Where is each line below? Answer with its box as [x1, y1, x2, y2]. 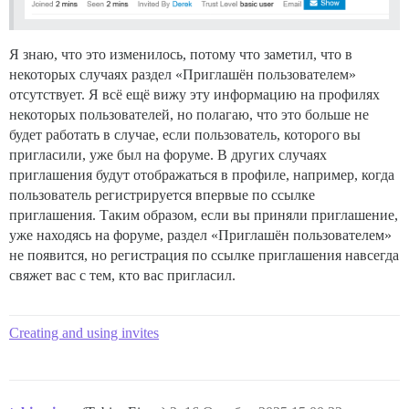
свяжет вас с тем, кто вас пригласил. [9, 267, 236, 283]
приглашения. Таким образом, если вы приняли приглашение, [9, 206, 398, 223]
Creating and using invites [9, 324, 159, 341]
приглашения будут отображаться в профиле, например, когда [9, 166, 394, 183]
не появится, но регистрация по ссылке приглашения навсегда [9, 246, 399, 263]
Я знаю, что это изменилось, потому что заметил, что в [9, 46, 352, 62]
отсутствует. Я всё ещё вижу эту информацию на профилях [9, 86, 380, 102]
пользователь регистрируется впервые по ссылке [9, 186, 315, 203]
